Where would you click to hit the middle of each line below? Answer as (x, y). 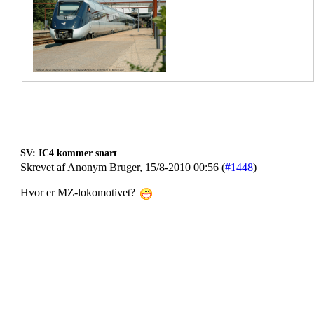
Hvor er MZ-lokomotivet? (79, 192)
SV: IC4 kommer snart (69, 153)
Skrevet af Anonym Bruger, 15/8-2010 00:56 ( (123, 167)
